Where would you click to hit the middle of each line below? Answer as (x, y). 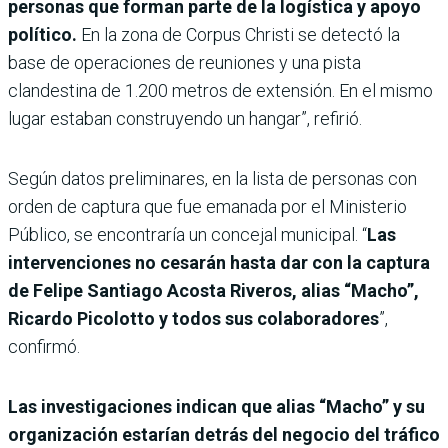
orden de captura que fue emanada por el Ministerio (207, 206)
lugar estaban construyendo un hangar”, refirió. (185, 118)
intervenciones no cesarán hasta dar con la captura (219, 262)
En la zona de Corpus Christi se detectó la (240, 34)
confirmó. (44, 346)
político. (44, 34)
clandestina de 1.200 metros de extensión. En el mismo (220, 90)
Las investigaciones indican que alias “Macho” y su (216, 406)
